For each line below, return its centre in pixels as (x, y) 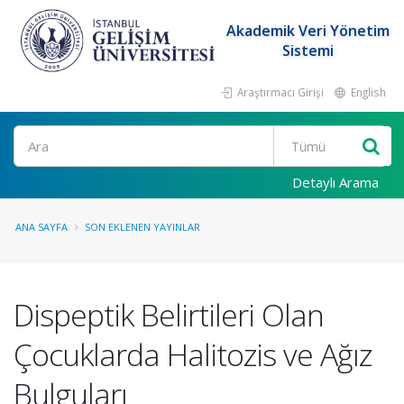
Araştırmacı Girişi (279, 92)
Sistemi (308, 50)
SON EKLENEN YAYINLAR (142, 227)
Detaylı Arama (335, 182)
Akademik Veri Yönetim (308, 31)
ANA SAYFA (41, 227)
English (367, 92)
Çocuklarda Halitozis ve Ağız (193, 354)
